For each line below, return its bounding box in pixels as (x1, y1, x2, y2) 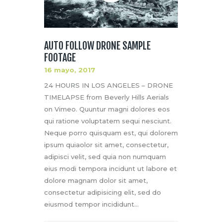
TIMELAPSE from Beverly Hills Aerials (44, 93, 169, 101)
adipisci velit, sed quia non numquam (44, 152, 166, 161)
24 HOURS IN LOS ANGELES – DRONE (44, 81, 173, 89)
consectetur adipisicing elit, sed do (44, 188, 161, 196)
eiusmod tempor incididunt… (44, 200, 139, 208)
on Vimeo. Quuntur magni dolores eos (44, 105, 170, 113)
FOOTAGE (44, 51, 76, 64)
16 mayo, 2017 (44, 65, 95, 74)
